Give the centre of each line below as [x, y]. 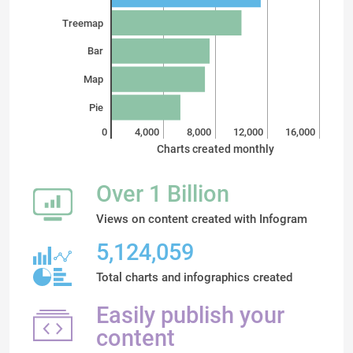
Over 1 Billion [163, 194]
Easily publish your [190, 315]
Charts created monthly [216, 149]
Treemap [83, 23]
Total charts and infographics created [194, 277]
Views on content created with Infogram [202, 219]
